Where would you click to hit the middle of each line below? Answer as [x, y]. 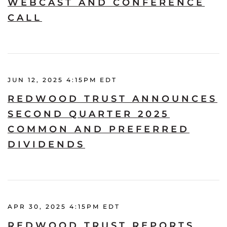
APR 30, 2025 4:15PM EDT [64, 206]
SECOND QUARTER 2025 [89, 114]
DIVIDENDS [46, 144]
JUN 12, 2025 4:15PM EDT [62, 80]
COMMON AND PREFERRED [99, 129]
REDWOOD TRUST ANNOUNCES [112, 99]
